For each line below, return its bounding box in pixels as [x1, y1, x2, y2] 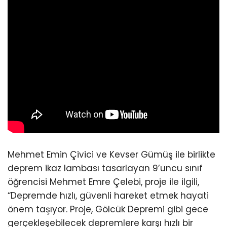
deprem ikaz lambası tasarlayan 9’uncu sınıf [8, 162, 203, 175]
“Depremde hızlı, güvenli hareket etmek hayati [8, 190, 209, 202]
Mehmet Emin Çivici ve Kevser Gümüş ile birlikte [8, 148, 215, 161]
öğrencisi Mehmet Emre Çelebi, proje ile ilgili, [8, 176, 199, 188]
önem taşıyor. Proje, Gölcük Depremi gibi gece [8, 203, 208, 216]
